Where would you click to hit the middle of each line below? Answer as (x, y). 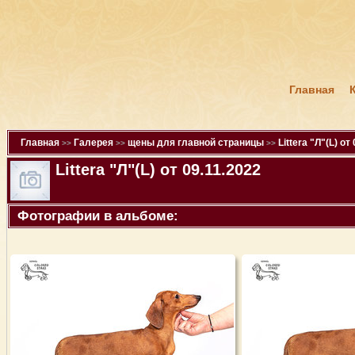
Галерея (94, 143)
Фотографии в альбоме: (98, 216)
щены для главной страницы (196, 143)
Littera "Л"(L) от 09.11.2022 (158, 170)
